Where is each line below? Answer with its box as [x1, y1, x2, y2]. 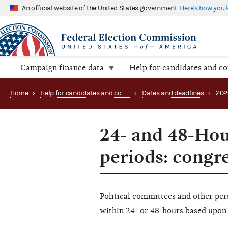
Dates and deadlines [142, 89, 204, 98]
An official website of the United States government [22, 4, 177, 12]
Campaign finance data [20, 63, 104, 73]
